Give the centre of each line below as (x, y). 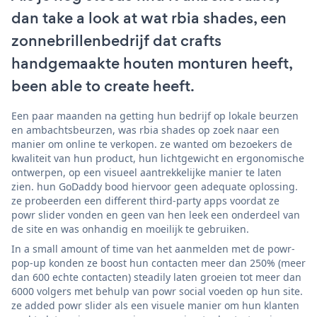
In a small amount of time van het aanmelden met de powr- (153, 248)
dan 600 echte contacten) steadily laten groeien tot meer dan (156, 277)
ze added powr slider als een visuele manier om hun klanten (155, 305)
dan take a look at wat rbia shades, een (149, 18)
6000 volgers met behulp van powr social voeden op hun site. (157, 291)
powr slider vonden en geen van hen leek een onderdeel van (156, 214)
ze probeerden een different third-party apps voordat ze (145, 200)
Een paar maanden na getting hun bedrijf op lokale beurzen (155, 115)
